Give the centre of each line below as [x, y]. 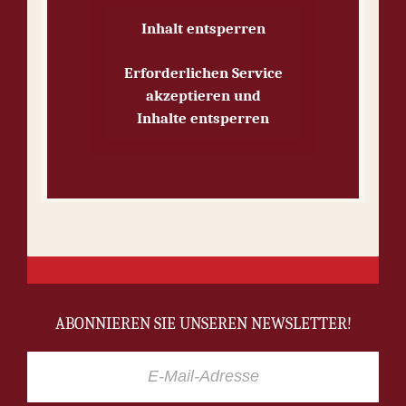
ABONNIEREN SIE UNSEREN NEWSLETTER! [203, 324]
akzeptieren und [203, 95]
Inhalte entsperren [203, 118]
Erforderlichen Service [203, 72]
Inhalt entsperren [203, 28]
